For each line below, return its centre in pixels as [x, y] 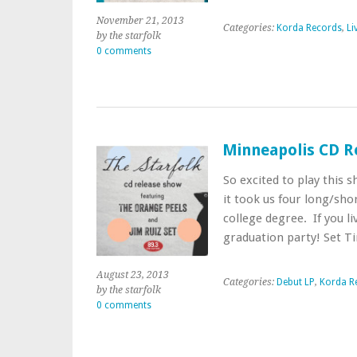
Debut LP [295, 282]
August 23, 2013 [133, 275]
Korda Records [309, 27]
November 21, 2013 [140, 20]
